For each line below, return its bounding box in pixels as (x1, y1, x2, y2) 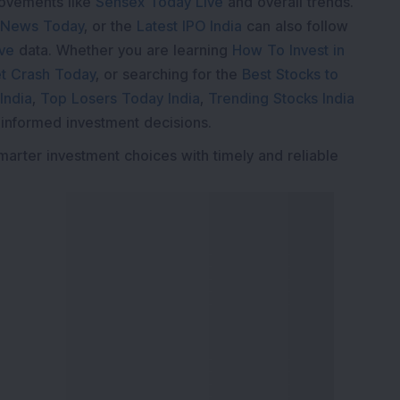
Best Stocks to (242, 65, 338, 84)
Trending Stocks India (208, 89, 354, 108)
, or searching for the (96, 65, 237, 84)
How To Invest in (232, 41, 345, 60)
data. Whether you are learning (19, 41, 228, 60)
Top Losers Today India (40, 89, 200, 108)
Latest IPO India (137, 17, 242, 36)
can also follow (246, 17, 348, 36)
